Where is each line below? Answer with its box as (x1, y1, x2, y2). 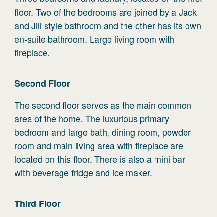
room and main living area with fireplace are (15, 139, 183, 152)
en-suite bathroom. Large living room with (15, 32, 174, 45)
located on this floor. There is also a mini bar (15, 153, 185, 165)
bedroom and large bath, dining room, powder (15, 125, 191, 138)
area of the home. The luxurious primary (15, 112, 169, 124)
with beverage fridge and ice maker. (15, 166, 152, 179)
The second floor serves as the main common (15, 98, 191, 111)
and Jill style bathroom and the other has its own (15, 19, 201, 31)
